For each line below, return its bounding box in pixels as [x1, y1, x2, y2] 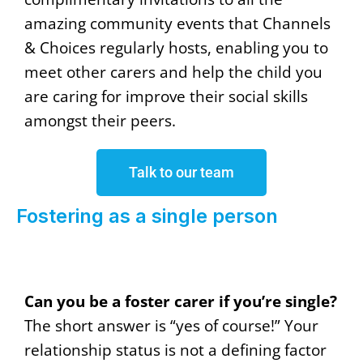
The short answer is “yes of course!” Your [24, 314, 318, 337]
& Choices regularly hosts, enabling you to [24, 36, 328, 59]
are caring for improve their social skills [24, 85, 308, 108]
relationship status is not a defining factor [24, 339, 327, 361]
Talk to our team [129, 164, 234, 181]
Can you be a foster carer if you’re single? [24, 290, 337, 313]
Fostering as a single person [16, 204, 278, 228]
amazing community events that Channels [24, 12, 331, 35]
